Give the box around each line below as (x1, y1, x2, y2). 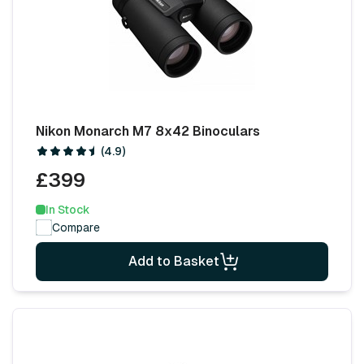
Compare (52, 220, 100, 234)
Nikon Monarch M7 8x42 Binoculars (36, 123, 260, 139)
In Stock (45, 202, 90, 216)
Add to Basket (128, 253, 219, 269)
